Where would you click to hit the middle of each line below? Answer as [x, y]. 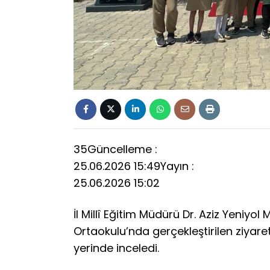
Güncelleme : [122, 149]
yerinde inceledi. [116, 248]
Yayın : [177, 166]
